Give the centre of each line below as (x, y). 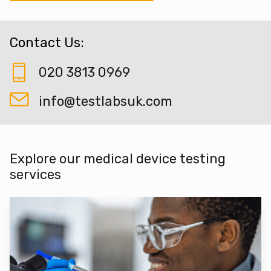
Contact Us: (47, 43)
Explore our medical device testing (118, 159)
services (35, 175)
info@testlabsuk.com (106, 101)
